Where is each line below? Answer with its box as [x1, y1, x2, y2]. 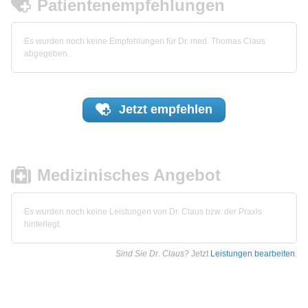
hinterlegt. [24, 219, 61, 230]
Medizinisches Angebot [37, 166, 221, 185]
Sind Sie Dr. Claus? [115, 249, 189, 259]
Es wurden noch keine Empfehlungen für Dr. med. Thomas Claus [24, 36, 265, 47]
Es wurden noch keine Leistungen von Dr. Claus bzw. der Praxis [24, 207, 262, 217]
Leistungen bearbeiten [210, 249, 295, 259]
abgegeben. [24, 49, 69, 59]
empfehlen [150, 102, 212, 117]
